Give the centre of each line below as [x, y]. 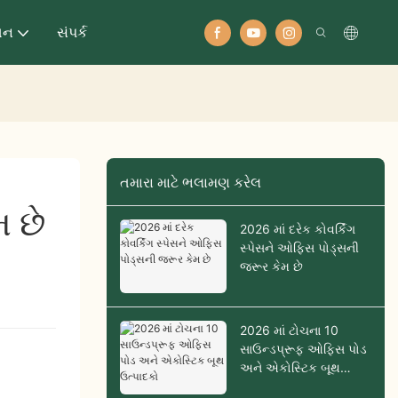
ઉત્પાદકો [262, 386]
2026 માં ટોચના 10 [289, 330]
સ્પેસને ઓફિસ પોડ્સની [299, 248]
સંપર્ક [72, 32]
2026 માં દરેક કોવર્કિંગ [297, 229]
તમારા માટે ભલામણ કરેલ [190, 182]
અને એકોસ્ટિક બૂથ [290, 368]
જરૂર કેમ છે [271, 267]
